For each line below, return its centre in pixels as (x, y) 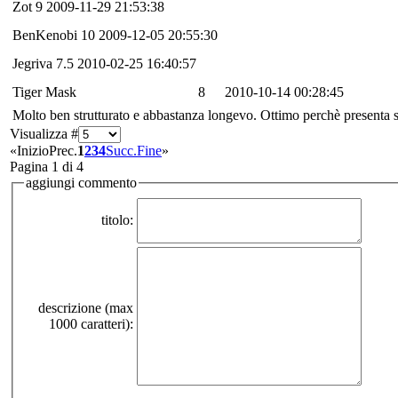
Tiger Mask (44, 92)
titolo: (117, 220)
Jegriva (32, 63)
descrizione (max (86, 308)
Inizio (33, 150)
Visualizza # (44, 133)
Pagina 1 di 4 (47, 166)
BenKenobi (45, 35)
